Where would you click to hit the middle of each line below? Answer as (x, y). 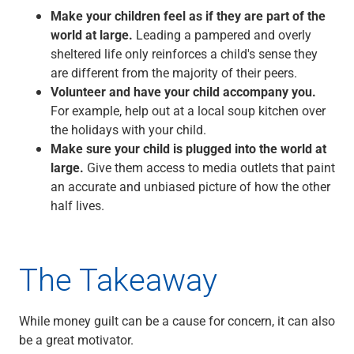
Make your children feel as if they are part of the (188, 15)
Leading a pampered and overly (224, 34)
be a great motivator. (76, 339)
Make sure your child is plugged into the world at (188, 148)
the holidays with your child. (128, 129)
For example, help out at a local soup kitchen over (188, 110)
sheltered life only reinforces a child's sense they (184, 53)
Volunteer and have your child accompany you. (183, 91)
